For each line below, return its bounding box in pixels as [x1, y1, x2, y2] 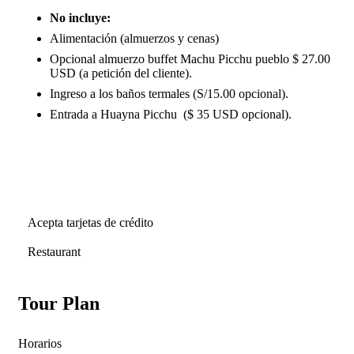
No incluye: [50, 11, 111, 24]
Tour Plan [18, 293, 100, 314]
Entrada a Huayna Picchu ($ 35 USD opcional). [50, 107, 292, 121]
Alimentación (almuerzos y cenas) [50, 32, 219, 45]
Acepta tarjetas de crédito [28, 216, 153, 229]
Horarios [18, 337, 62, 350]
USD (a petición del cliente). [50, 66, 192, 80]
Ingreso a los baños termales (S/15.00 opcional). [50, 87, 288, 100]
